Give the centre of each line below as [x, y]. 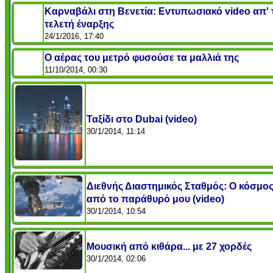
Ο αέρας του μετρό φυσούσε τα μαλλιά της [142, 58]
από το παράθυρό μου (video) [155, 199]
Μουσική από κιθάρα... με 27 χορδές [169, 247]
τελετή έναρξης [79, 24]
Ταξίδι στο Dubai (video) [142, 119]
